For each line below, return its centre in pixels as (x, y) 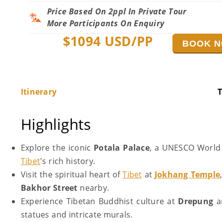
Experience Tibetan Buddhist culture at (100, 201)
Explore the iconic (57, 148)
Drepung (196, 201)
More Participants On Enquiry (106, 23)
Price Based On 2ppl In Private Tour (117, 11)
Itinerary (39, 92)
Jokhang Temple (187, 174)
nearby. (96, 188)
